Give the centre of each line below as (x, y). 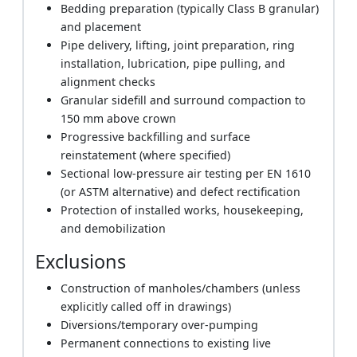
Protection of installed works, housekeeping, (182, 210)
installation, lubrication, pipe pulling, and (173, 63)
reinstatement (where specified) (146, 155)
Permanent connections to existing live (166, 343)
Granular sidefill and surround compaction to (184, 100)
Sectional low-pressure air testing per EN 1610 (186, 173)
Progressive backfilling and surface (156, 136)
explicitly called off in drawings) (146, 306)
